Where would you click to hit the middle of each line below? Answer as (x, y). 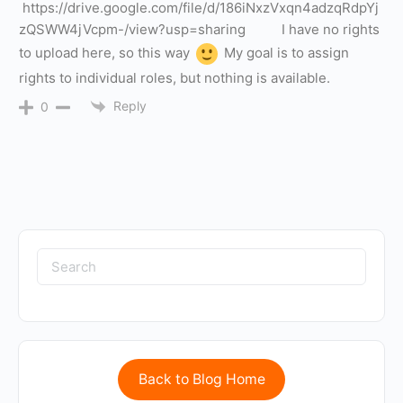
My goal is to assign (285, 52)
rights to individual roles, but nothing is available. (175, 77)
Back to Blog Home (201, 380)
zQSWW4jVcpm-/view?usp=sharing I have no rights (199, 29)
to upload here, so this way (106, 52)
